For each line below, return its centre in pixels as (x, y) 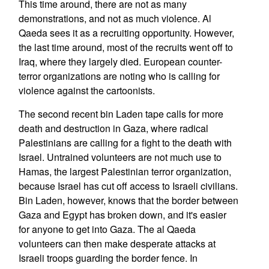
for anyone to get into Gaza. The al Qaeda (107, 229)
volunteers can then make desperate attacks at (117, 243)
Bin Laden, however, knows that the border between (128, 200)
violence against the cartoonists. (86, 90)
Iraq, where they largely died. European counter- (120, 62)
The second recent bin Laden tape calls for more (121, 114)
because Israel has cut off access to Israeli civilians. (128, 186)
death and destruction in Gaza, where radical (113, 128)
